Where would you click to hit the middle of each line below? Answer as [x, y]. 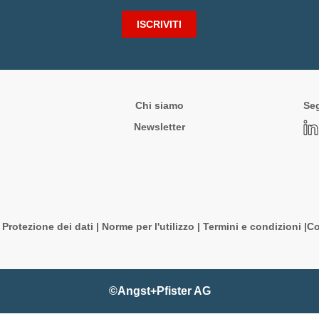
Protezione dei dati [48, 226]
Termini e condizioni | [255, 226]
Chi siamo [159, 105]
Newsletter [159, 127]
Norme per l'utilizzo [148, 226]
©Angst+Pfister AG [159, 291]
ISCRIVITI [159, 24]
